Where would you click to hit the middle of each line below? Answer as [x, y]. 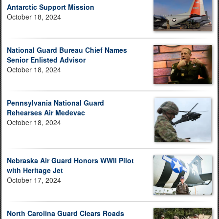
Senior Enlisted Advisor [46, 60]
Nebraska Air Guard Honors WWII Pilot [70, 161]
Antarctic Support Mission [51, 7]
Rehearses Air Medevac [46, 113]
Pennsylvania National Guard [55, 103]
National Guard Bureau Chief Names [67, 50]
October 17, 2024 [34, 180]
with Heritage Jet [35, 170]
